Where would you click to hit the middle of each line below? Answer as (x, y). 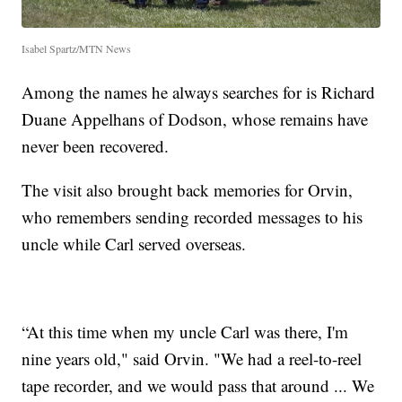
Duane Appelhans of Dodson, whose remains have (195, 118)
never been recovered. (96, 145)
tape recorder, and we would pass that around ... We (198, 385)
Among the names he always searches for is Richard (199, 92)
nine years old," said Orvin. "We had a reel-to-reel (192, 358)
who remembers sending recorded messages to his (192, 216)
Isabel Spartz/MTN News (77, 48)
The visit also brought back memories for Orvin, (188, 189)
